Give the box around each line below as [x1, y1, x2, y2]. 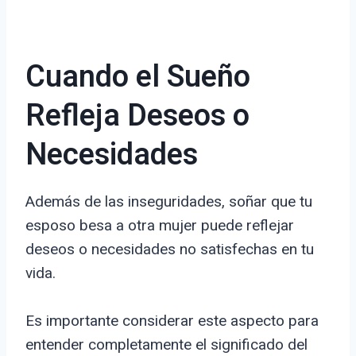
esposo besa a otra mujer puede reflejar [25, 216, 294, 235]
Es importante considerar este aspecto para [25, 311, 319, 331]
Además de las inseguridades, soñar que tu [25, 192, 312, 211]
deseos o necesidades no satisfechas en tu [25, 240, 314, 259]
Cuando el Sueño [25, 55, 250, 100]
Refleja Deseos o [25, 94, 250, 139]
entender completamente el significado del [25, 335, 308, 354]
